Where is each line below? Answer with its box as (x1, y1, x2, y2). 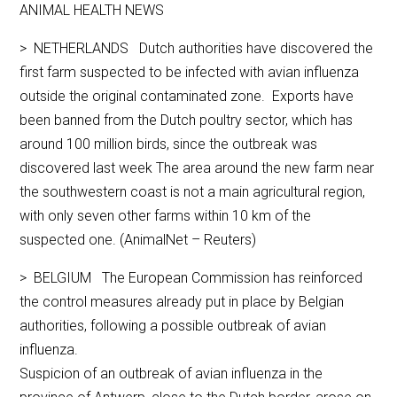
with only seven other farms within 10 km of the (19, 207, 312, 225)
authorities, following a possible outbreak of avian (19, 317, 327, 335)
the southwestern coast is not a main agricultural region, (19, 183, 366, 201)
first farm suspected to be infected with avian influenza (19, 64, 360, 82)
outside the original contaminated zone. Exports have (19, 88, 354, 105)
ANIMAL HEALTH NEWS (19, 2, 165, 19)
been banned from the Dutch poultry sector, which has (19, 112, 354, 129)
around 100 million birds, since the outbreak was (19, 136, 318, 153)
